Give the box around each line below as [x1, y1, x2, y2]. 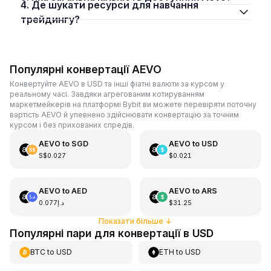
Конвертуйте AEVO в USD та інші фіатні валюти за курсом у [10, 79, 224, 88]
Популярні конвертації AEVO [10, 62, 162, 76]
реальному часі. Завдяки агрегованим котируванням [10, 90, 204, 99]
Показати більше [99, 217, 163, 226]
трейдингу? [20, 13, 80, 25]
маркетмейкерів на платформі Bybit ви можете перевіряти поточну [10, 100, 256, 109]
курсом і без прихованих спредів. [10, 120, 134, 129]
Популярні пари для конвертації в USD [10, 227, 214, 240]
